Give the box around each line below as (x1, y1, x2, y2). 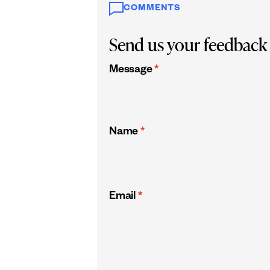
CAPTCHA (109, 256, 160, 268)
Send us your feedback (109, 32, 268, 57)
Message (109, 64, 152, 77)
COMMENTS (124, 4, 181, 14)
